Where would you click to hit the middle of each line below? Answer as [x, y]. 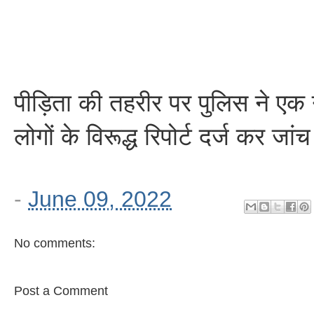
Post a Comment [61, 291]
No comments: [55, 244]
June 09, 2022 [100, 199]
